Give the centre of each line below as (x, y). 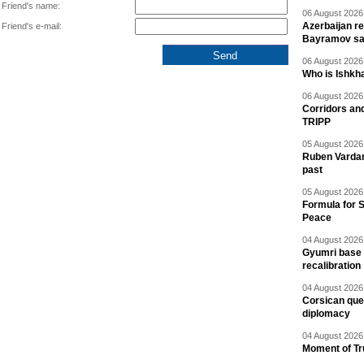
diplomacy (326, 314)
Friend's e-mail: (32, 26)
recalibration (331, 266)
